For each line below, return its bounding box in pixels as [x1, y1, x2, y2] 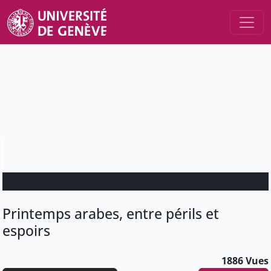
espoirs [2, 221, 50, 241]
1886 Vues [221, 254, 269, 268]
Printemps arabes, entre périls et [2, 204, 219, 224]
